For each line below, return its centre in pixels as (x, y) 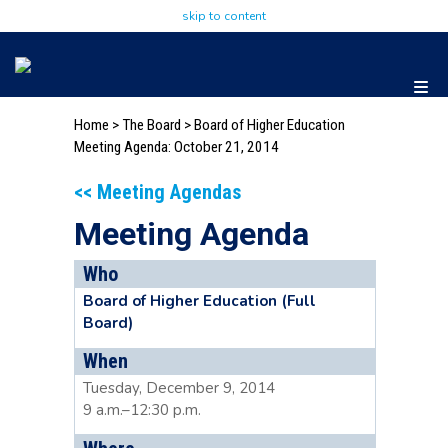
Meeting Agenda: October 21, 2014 (176, 147)
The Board (151, 125)
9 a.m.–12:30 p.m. (142, 409)
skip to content (224, 16)
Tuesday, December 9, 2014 (179, 387)
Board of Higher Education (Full (199, 301)
